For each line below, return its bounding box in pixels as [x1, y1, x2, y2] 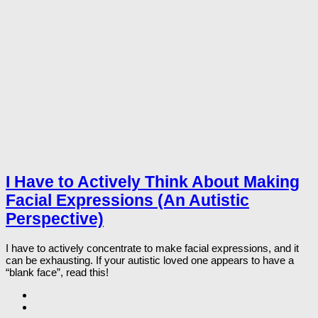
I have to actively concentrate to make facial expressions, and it [6, 242, 299, 255]
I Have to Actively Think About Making [6, 173, 300, 192]
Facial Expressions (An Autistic [6, 192, 249, 210]
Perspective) [6, 210, 104, 229]
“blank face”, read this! [6, 266, 109, 279]
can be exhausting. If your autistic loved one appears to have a [6, 254, 294, 267]
